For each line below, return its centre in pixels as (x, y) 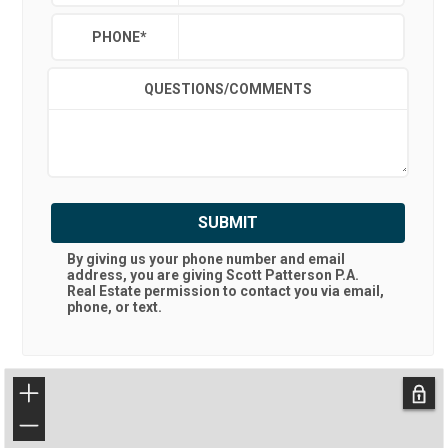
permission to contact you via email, (262, 291)
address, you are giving (146, 275)
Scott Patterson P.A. (292, 275)
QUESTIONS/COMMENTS (227, 89)
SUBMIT (227, 222)
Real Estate (104, 291)
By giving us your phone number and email (206, 259)
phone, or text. (114, 307)
